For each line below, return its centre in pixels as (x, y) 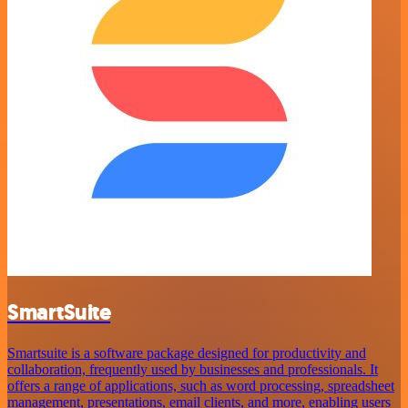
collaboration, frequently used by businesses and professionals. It (193, 369)
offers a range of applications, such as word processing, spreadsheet (201, 385)
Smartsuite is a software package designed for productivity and (187, 352)
